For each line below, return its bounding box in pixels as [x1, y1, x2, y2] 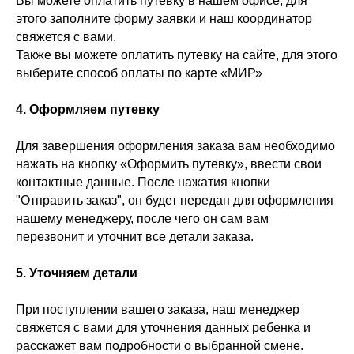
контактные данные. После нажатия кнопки [16, 175, 270, 189]
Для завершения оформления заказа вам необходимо [16, 139, 335, 153]
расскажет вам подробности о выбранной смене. [16, 339, 303, 352]
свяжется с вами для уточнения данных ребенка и [16, 321, 311, 334]
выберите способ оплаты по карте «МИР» [16, 66, 262, 80]
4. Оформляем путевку [16, 103, 160, 116]
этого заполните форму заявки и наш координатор [16, 12, 312, 25]
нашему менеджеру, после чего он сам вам [16, 212, 269, 225]
